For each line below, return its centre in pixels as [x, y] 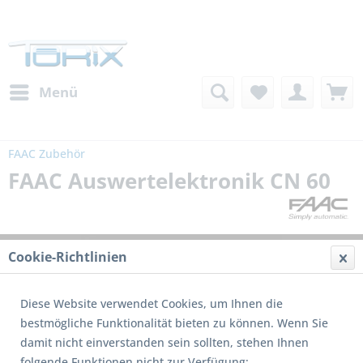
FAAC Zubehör [47, 154]
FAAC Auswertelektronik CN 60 [169, 181]
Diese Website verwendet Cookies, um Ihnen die [152, 303]
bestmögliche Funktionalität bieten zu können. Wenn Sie [174, 323]
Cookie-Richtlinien [68, 257]
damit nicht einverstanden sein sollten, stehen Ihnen [164, 342]
